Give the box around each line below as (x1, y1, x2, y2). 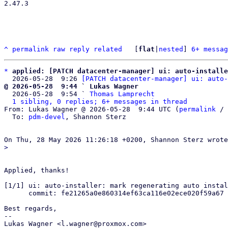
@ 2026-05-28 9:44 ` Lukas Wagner (4, 82, 138, 90)
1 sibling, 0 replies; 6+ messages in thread (12, 98, 187, 105)
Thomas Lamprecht (90, 90, 155, 98)
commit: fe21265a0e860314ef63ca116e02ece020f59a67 (4, 189, 28, 197)
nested (159, 45, 183, 53)
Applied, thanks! (4, 166, 69, 174)
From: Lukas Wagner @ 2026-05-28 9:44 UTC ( (4, 105, 179, 113)
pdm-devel (28, 113, 65, 121)
